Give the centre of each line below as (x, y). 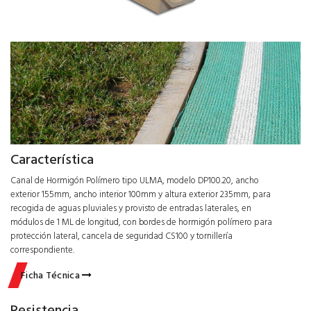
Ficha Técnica (52, 276)
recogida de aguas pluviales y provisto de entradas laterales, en (131, 209)
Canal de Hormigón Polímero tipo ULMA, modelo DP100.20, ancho (135, 181)
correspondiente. (42, 250)
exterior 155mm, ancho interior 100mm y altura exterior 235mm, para (141, 195)
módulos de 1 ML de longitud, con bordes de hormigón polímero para (141, 222)
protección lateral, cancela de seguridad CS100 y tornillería (121, 236)
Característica (52, 160)
